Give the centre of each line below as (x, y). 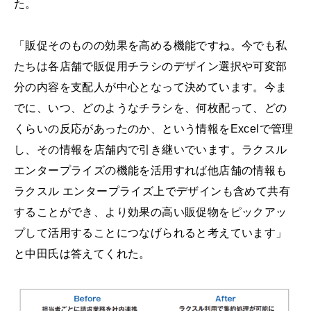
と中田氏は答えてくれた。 (82, 253)
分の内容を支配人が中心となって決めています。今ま (151, 87)
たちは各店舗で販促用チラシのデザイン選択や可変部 (151, 66)
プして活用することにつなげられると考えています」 (151, 233)
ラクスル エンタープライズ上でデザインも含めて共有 (152, 191)
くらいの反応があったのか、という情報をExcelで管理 (154, 128)
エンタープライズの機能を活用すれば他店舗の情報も (151, 170)
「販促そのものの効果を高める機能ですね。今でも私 (151, 45)
